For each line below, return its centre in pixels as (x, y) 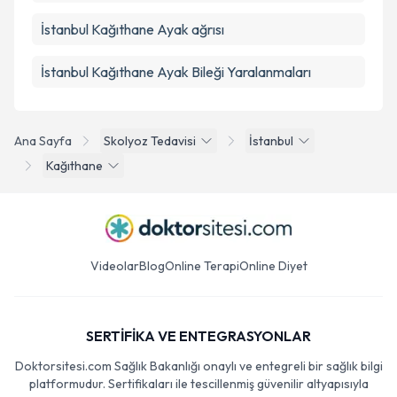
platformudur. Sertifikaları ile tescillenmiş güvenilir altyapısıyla (198, 384)
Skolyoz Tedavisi (150, 141)
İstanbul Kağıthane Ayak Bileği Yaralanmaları (176, 72)
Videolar (114, 266)
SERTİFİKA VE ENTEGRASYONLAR (198, 336)
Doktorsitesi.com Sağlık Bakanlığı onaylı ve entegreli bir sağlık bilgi (198, 366)
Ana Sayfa (43, 141)
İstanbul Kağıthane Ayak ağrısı (132, 29)
